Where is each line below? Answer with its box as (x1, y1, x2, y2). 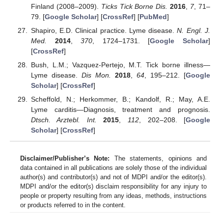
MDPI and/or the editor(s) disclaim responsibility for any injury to (20, 182, 207, 190)
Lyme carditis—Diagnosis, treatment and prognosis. (30, 106, 210, 114)
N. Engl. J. (177, 26, 210, 34)
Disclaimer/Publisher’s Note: (20, 154, 110, 162)
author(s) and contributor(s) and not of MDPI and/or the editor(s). (20, 173, 207, 181)
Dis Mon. (81, 71, 111, 80)
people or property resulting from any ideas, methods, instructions (20, 192, 207, 199)
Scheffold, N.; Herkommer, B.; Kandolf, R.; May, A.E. (30, 95, 210, 104)
